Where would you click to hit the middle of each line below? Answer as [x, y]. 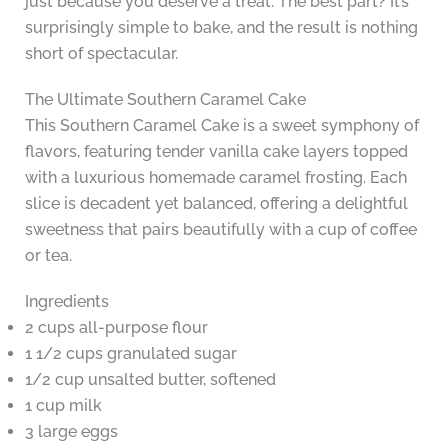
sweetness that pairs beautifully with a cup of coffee [220, 230]
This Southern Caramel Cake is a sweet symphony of [221, 126]
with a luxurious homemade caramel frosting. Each [215, 178]
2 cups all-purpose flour [116, 328]
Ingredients [66, 302]
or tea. [48, 256]
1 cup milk [63, 406]
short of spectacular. [101, 54]
